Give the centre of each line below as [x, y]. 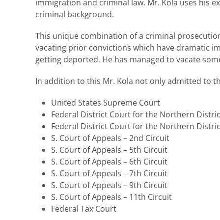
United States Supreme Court [106, 102]
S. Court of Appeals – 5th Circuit [109, 150]
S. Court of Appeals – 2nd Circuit [110, 138]
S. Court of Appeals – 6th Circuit [109, 161]
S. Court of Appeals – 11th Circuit [111, 197]
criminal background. [75, 14]
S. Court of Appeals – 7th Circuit [109, 173]
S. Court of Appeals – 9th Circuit [109, 185]
